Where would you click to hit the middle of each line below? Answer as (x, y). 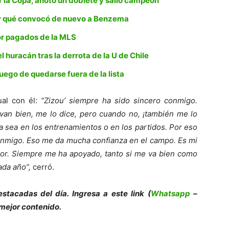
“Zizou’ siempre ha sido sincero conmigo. (119, 101)
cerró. (42, 167)
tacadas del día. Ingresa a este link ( (78, 194)
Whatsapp (170, 194)
